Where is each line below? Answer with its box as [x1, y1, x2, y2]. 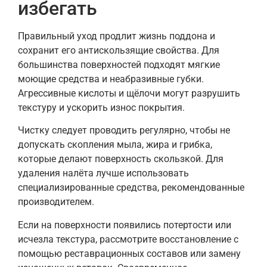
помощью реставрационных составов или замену [18, 247, 241, 259]
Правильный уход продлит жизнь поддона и [18, 30, 215, 42]
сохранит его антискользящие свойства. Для [18, 44, 219, 56]
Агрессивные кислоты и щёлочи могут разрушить [18, 87, 240, 99]
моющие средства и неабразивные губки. [18, 73, 204, 85]
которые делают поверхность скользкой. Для [18, 153, 223, 165]
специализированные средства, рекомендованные [18, 182, 244, 194]
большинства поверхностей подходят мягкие [18, 58, 220, 70]
